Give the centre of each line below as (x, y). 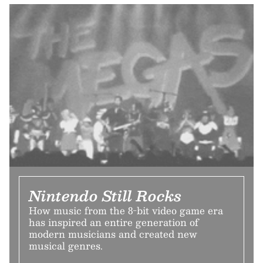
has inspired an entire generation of (114, 222)
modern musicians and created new (113, 234)
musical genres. (66, 245)
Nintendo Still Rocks (105, 195)
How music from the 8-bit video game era (126, 210)
